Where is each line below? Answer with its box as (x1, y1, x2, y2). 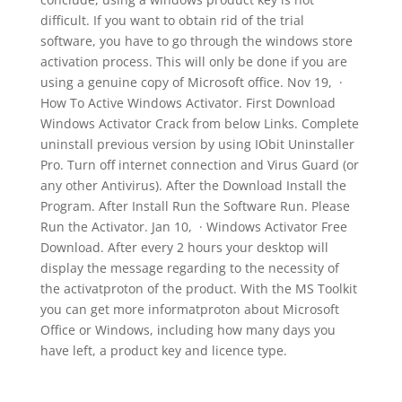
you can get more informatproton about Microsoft (39, 301, 339, 318)
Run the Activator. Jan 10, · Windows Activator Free (39, 218, 347, 235)
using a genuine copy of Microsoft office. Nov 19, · (39, 74, 343, 91)
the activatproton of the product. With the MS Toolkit (39, 280, 357, 297)
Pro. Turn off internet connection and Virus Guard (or (39, 156, 359, 173)
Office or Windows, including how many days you (39, 321, 336, 338)
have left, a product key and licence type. (39, 342, 287, 359)
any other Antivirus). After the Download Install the (39, 177, 346, 194)
